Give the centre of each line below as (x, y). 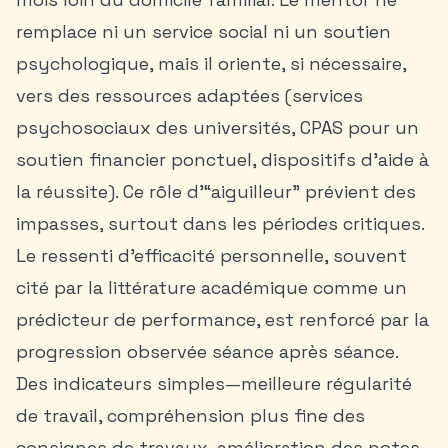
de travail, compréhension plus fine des (190, 415)
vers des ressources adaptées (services (189, 95)
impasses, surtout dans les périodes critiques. (220, 223)
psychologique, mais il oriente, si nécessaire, (211, 63)
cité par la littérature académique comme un (211, 287)
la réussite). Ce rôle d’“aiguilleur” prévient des (216, 191)
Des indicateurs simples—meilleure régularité (214, 383)
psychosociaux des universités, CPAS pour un (217, 127)
